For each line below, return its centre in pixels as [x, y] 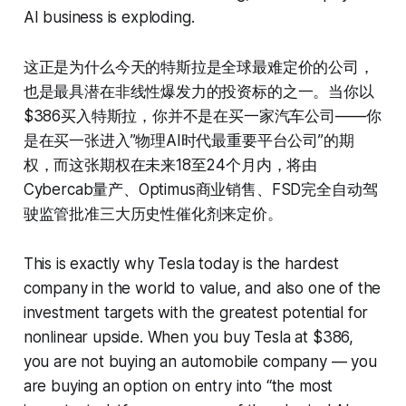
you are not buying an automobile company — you [200, 362]
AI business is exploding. [109, 18]
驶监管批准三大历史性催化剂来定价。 [153, 214]
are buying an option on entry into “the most [178, 387]
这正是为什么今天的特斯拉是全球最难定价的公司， [198, 68]
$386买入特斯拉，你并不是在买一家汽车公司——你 [202, 116]
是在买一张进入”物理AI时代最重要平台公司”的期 [188, 141]
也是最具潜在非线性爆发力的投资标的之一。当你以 [198, 92]
